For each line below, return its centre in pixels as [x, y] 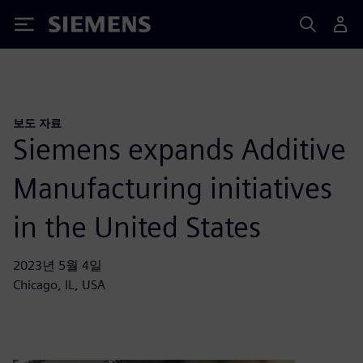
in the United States [137, 226]
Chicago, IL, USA [59, 284]
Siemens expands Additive [179, 149]
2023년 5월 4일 [58, 265]
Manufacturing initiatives [173, 188]
